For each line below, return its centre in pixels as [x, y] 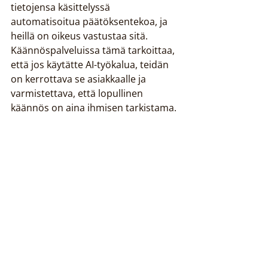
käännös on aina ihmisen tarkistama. [94, 108]
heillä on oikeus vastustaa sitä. [80, 36]
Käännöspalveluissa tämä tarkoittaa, [94, 50]
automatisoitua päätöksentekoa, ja [90, 22]
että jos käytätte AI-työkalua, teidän [91, 65]
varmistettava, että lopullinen [78, 93]
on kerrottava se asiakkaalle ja [80, 79]
